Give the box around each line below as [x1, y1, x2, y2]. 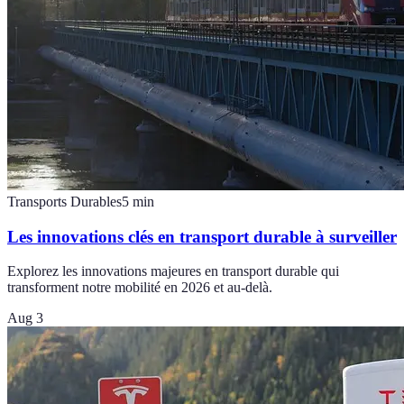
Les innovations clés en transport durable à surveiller [7, 226, 397, 246]
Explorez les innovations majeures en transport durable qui [7, 263, 339, 280]
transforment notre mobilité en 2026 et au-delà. [7, 280, 272, 296]
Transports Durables [7, 193, 122, 209]
